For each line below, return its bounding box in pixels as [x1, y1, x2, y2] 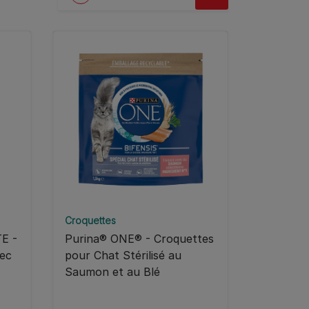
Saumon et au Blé [65, 265, 160, 279]
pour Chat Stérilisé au [65, 248, 181, 263]
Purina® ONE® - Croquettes [65, 232, 214, 246]
